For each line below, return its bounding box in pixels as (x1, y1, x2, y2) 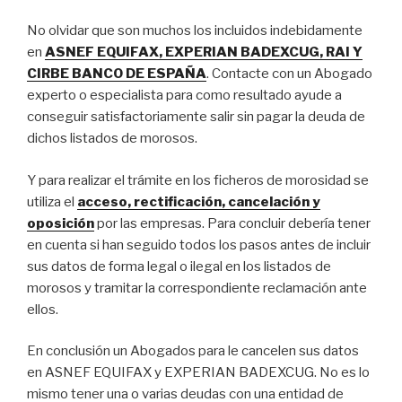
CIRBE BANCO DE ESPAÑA (27, 66, 206, 82)
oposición (27, 214, 94, 232)
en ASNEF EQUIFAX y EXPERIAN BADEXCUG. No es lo (27, 364, 370, 380)
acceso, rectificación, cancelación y (77, 193, 320, 210)
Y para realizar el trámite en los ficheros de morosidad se (27, 171, 369, 188)
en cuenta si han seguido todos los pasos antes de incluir (27, 236, 371, 253)
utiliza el (27, 193, 74, 210)
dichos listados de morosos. (27, 130, 197, 146)
